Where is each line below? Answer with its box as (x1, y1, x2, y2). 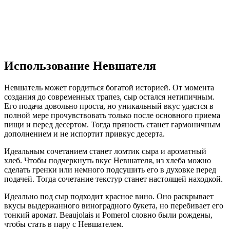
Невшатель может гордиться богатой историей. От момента (4, 83, 214, 92)
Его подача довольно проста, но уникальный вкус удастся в (4, 101, 214, 110)
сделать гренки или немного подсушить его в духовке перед (4, 165, 216, 174)
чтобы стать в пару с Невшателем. (4, 219, 124, 228)
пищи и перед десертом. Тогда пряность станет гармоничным (4, 120, 220, 129)
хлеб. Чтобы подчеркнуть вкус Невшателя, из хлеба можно (4, 156, 211, 165)
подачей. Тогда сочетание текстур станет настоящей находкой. (4, 174, 223, 183)
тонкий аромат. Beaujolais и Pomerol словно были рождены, (4, 210, 213, 219)
